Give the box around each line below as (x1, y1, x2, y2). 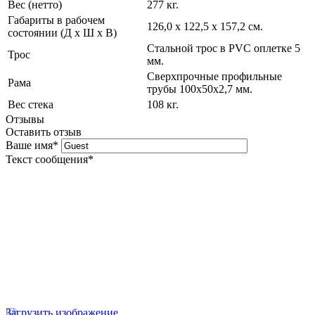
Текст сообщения (6, 153, 88, 166)
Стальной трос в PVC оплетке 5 (147, 42, 300, 55)
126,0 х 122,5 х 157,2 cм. (147, 20, 263, 33)
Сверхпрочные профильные (147, 70, 282, 83)
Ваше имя (6, 139, 53, 152)
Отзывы (6, 113, 44, 126)
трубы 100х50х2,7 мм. (147, 83, 252, 96)
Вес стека (8, 98, 53, 111)
